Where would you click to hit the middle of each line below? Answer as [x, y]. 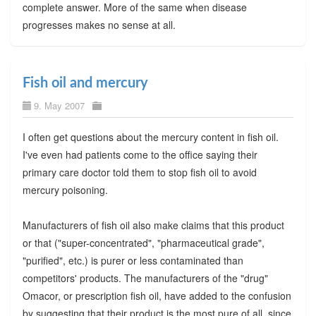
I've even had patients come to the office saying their [140, 154]
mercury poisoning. [65, 189]
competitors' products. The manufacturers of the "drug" [145, 278]
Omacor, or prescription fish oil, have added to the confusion [157, 295]
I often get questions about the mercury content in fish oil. [150, 136]
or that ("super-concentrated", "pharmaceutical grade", [143, 242]
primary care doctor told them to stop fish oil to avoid [139, 172]
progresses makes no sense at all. [99, 24]
